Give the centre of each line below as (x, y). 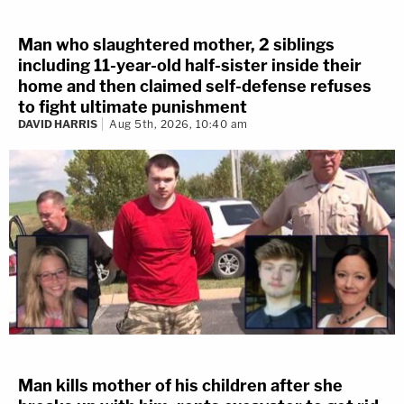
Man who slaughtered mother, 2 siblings (176, 45)
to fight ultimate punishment (133, 107)
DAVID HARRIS (58, 124)
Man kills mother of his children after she (180, 386)
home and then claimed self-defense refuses (195, 87)
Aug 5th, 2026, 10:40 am (179, 124)
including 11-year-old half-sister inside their (190, 66)
